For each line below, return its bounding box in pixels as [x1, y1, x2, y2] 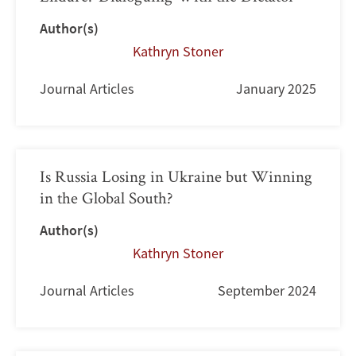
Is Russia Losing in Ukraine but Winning [40, 165, 312, 188]
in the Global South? [40, 187, 173, 209]
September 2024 [218, 281, 316, 300]
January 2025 [236, 79, 316, 99]
